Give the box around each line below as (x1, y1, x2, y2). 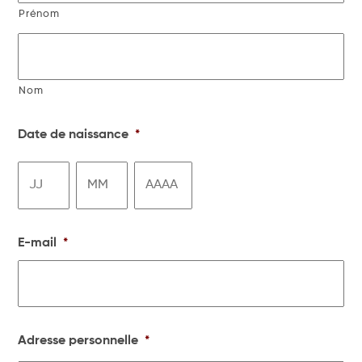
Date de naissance (18, 128, 129, 142)
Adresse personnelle (18, 334, 139, 347)
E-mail (18, 236, 57, 250)
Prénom (19, 8, 60, 19)
